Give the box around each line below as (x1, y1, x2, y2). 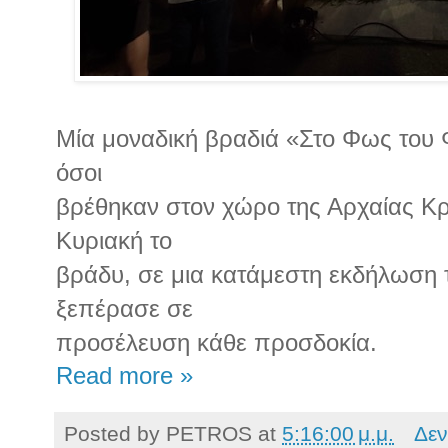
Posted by (64, 422, 166, 446)
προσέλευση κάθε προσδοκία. (56, 329, 377, 357)
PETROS (166, 422, 252, 446)
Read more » (56, 363, 193, 390)
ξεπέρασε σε (56, 295, 193, 323)
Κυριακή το (56, 227, 172, 255)
